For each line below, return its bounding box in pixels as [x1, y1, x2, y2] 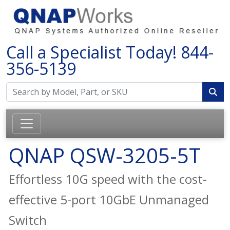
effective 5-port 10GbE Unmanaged [9, 190, 209, 208]
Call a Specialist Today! [6, 41, 181, 63]
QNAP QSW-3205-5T [9, 141, 201, 169]
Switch [9, 211, 47, 228]
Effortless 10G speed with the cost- [9, 170, 207, 187]
